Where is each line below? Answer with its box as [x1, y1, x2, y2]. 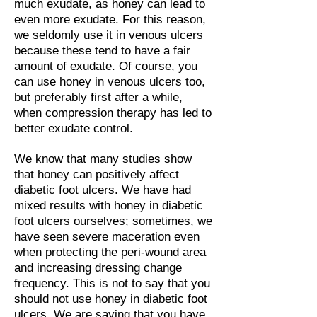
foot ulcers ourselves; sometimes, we [14, 214, 212, 228]
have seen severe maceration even [14, 230, 200, 243]
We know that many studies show [14, 152, 192, 166]
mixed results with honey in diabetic [14, 199, 203, 212]
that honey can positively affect [14, 168, 179, 181]
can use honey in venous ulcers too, [14, 75, 205, 88]
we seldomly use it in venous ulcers [14, 28, 203, 42]
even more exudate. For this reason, [14, 13, 206, 26]
